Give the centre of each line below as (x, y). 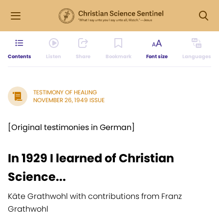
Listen (54, 56)
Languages (197, 56)
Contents (20, 56)
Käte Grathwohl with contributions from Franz (95, 196)
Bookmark (118, 56)
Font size (157, 56)
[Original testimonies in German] (71, 127)
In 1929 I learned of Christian (91, 158)
